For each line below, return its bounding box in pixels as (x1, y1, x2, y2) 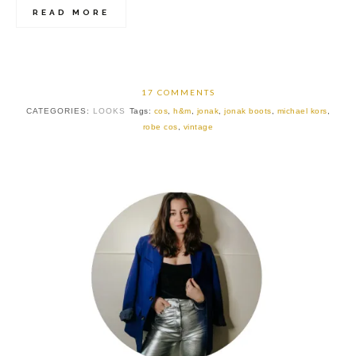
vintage (183, 122, 214, 131)
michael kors (277, 106, 327, 115)
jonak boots (224, 106, 272, 115)
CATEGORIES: (25, 106, 93, 115)
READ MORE (33, 7, 110, 17)
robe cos (142, 122, 178, 131)
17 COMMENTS (141, 87, 215, 97)
